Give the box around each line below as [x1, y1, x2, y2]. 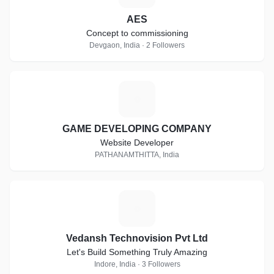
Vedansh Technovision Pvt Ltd [66, 233, 208, 243]
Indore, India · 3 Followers [94, 260, 180, 268]
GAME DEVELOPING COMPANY [62, 124, 212, 134]
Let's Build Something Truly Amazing [66, 247, 208, 257]
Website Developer [100, 138, 174, 147]
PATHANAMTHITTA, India [95, 150, 179, 159]
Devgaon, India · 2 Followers [89, 41, 185, 50]
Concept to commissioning [86, 28, 188, 38]
